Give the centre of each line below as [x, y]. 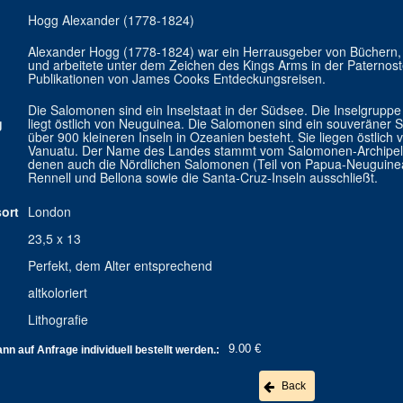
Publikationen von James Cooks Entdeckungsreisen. [176, 78]
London [49, 211]
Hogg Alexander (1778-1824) [111, 20]
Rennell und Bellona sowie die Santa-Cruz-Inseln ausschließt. [202, 177]
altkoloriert [57, 292]
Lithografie [58, 319]
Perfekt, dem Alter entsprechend [120, 265]
